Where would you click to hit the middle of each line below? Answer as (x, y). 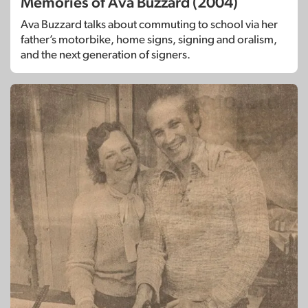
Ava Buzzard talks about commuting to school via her (149, 24)
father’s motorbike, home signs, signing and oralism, (149, 39)
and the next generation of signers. (106, 54)
